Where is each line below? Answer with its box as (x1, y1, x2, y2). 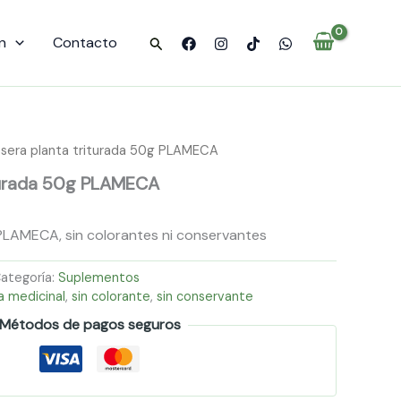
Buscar (148, 33, 193, 53)
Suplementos (58, 269, 140, 286)
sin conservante (157, 287, 253, 304)
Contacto (52, 32, 117, 52)
